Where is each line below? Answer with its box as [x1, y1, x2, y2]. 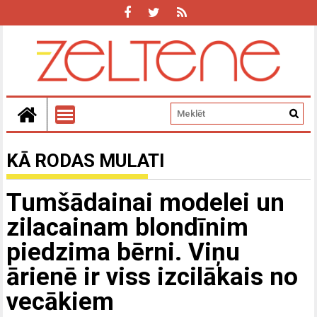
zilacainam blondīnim [6, 212, 249, 242]
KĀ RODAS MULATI [6, 149, 166, 171]
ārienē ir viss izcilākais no [6, 262, 299, 292]
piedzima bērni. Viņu [6, 237, 241, 267]
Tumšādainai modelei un [6, 188, 285, 217]
